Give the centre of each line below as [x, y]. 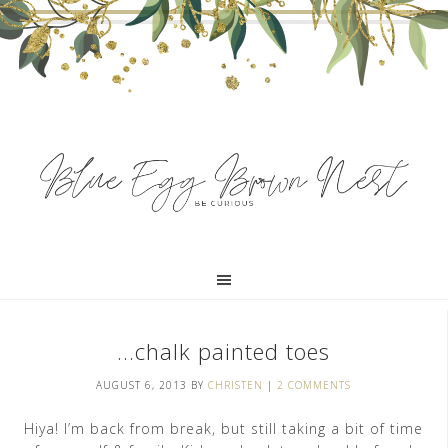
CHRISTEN [235, 385]
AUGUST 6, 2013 [141, 385]
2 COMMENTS [314, 385]
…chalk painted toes [223, 351]
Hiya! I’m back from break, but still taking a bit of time [223, 428]
